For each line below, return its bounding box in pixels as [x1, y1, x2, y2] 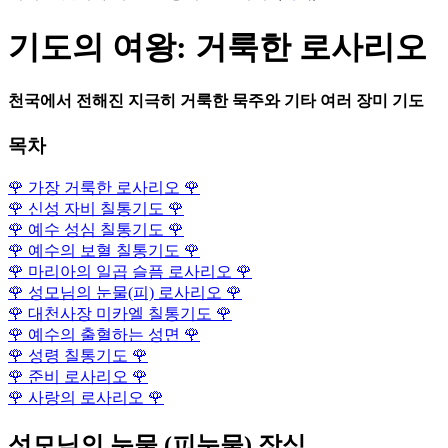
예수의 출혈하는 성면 [28, 326, 180, 344]
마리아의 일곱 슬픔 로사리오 [28, 263, 232, 281]
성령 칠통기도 [28, 347, 128, 365]
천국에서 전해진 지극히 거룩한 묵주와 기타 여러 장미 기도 [8, 92, 424, 110]
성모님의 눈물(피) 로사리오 [28, 284, 222, 302]
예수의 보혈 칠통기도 [28, 242, 180, 260]
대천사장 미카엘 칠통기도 [28, 305, 212, 323]
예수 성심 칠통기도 [28, 221, 164, 239]
